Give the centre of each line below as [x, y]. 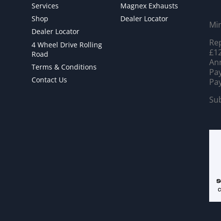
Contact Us [49, 79]
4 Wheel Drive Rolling [67, 44]
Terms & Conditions [64, 67]
